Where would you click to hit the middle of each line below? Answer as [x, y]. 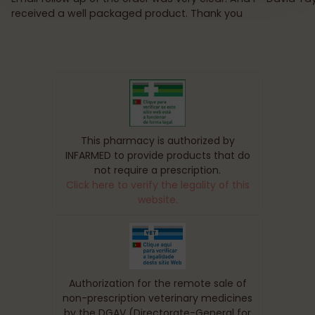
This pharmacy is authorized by [157, 140]
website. [157, 199]
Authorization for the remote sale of [157, 284]
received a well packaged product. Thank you [127, 13]
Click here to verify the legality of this [157, 185]
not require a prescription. [157, 170]
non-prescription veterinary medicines [157, 298]
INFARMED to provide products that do [157, 155]
